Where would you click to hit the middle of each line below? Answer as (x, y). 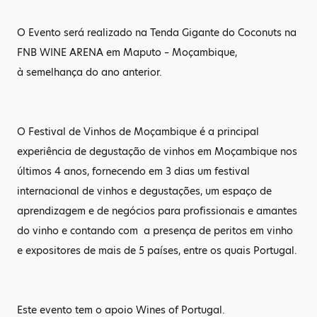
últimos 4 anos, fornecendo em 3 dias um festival (133, 171)
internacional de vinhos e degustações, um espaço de (144, 191)
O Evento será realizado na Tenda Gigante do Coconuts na (157, 33)
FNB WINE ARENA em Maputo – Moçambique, (127, 52)
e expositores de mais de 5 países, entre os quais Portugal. (157, 250)
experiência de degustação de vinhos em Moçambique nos (157, 151)
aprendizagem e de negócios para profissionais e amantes (157, 211)
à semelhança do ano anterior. (91, 72)
